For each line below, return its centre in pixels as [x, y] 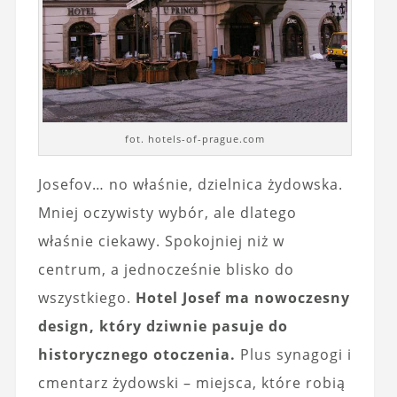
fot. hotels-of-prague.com [195, 139]
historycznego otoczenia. [136, 355]
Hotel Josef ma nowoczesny [242, 298]
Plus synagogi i [293, 355]
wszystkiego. [86, 298]
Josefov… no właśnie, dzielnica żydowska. [190, 185]
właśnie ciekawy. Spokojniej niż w [161, 241]
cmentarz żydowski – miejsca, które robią [191, 383]
